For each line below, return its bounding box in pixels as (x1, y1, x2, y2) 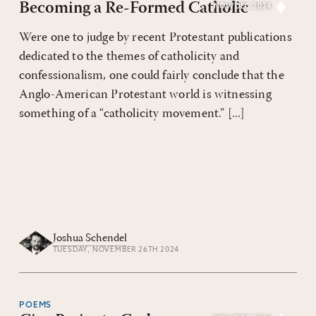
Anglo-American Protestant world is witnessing (18, 88, 272, 102)
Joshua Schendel (52, 233, 127, 245)
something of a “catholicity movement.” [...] (18, 107, 245, 121)
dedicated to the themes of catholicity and (18, 50, 240, 63)
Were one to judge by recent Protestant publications (18, 31, 292, 44)
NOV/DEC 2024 (213, 3, 272, 11)
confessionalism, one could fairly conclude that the (18, 69, 284, 83)
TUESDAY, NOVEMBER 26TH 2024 (52, 246, 180, 255)
